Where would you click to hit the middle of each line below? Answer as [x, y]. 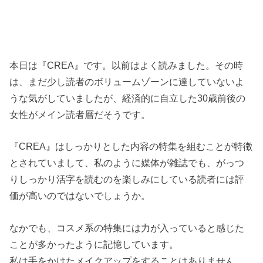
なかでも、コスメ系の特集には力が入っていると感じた [127, 227]
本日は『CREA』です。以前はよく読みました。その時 [127, 65]
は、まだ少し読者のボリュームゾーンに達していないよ [127, 81]
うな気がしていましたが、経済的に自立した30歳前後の [128, 98]
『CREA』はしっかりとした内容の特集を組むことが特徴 [131, 146]
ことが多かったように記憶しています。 [94, 244]
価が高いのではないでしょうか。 [80, 196]
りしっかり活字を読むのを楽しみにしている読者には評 [127, 179]
